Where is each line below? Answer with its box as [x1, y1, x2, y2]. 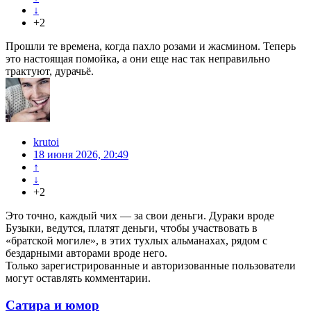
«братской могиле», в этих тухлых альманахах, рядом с [6, 235, 267, 247]
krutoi [33, 136, 59, 149]
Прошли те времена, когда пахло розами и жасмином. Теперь [6, 40, 296, 53]
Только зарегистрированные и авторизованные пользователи [6, 260, 296, 272]
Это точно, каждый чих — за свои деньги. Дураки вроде [6, 210, 274, 222]
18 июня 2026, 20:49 [33, 149, 128, 161]
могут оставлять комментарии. [6, 272, 151, 285]
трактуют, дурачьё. [6, 65, 94, 78]
